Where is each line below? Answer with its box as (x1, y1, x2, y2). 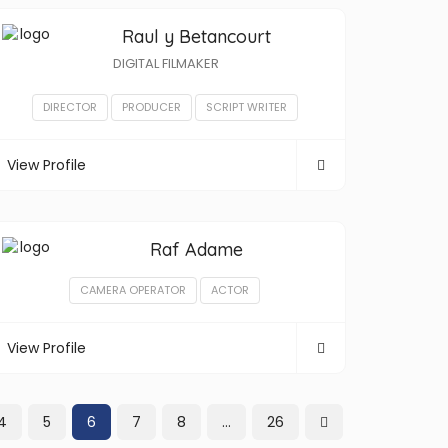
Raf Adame (149, 238, 243, 261)
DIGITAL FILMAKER (113, 54, 219, 73)
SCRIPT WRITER (205, 99, 287, 115)
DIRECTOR (42, 99, 97, 115)
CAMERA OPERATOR (80, 282, 186, 298)
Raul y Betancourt (121, 25, 271, 48)
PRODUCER (121, 99, 181, 115)
